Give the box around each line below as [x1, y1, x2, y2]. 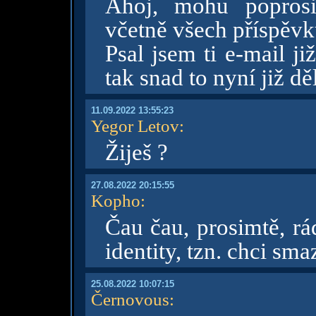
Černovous [90, 289, 169, 309]
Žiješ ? [104, 140, 168, 165]
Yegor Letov [90, 116, 179, 135]
